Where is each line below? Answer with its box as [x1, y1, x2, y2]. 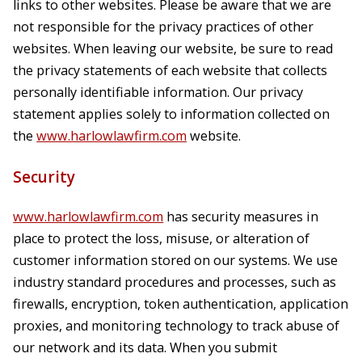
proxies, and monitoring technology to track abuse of [13, 316, 340, 335]
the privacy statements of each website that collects [13, 61, 328, 80]
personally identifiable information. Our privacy [13, 83, 304, 102]
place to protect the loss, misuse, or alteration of [13, 229, 310, 247]
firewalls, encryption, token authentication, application [13, 294, 349, 313]
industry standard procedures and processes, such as [13, 272, 337, 291]
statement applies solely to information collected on [13, 105, 330, 124]
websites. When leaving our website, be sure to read [13, 40, 334, 58]
